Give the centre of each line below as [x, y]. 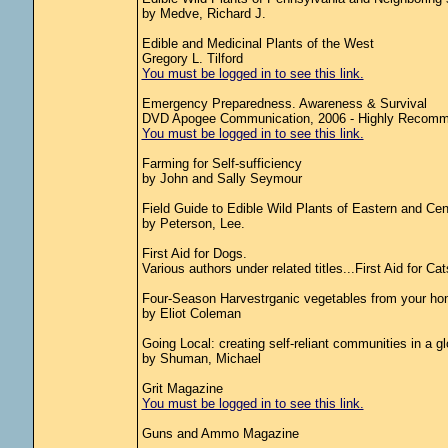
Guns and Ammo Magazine [220, 433]
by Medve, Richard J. [203, 13]
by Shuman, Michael [201, 358]
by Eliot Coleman [191, 313]
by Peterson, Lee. [193, 223]
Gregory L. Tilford [192, 58]
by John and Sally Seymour [221, 178]
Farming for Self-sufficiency [221, 163]
